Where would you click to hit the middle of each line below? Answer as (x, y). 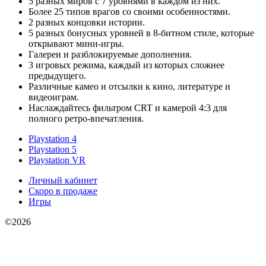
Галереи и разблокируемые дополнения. (110, 55)
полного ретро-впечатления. (86, 119)
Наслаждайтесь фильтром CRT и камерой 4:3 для (128, 108)
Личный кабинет (63, 180)
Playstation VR (57, 160)
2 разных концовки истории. (87, 23)
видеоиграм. (54, 97)
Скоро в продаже (63, 191)
